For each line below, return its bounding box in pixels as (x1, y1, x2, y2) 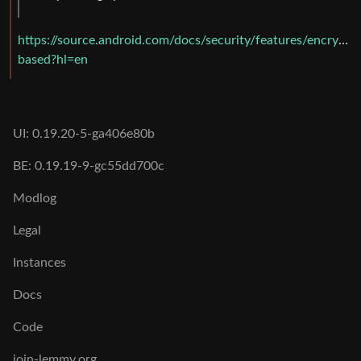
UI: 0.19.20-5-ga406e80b (13, 127, 155, 141)
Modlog (13, 192, 56, 205)
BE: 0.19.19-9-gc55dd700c (13, 160, 164, 173)
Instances (13, 256, 66, 270)
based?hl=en (18, 53, 88, 67)
